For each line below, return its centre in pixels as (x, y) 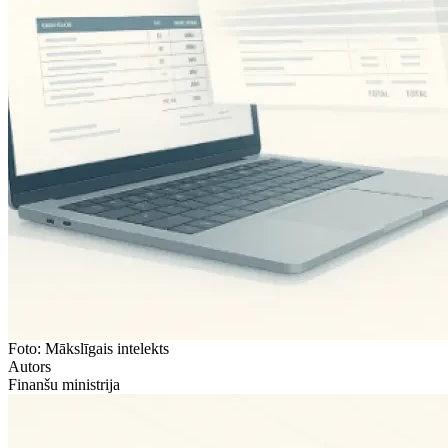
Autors (29, 367)
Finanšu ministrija (64, 385)
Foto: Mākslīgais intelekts (88, 349)
